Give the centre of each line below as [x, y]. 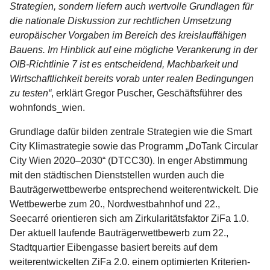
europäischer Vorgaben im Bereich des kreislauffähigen [128, 35]
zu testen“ [30, 93]
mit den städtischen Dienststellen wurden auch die [117, 175]
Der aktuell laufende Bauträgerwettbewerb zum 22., [119, 233]
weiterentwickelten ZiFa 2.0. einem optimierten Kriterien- [130, 262]
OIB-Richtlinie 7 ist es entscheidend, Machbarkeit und [124, 64]
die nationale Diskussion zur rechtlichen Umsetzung [121, 20]
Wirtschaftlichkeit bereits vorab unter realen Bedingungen [132, 78]
